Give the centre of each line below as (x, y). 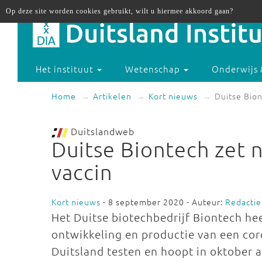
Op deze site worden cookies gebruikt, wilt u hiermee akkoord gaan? (120, 11)
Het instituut (66, 69)
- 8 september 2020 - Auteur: (163, 202)
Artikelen (112, 96)
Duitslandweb (101, 131)
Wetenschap (154, 69)
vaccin (82, 172)
